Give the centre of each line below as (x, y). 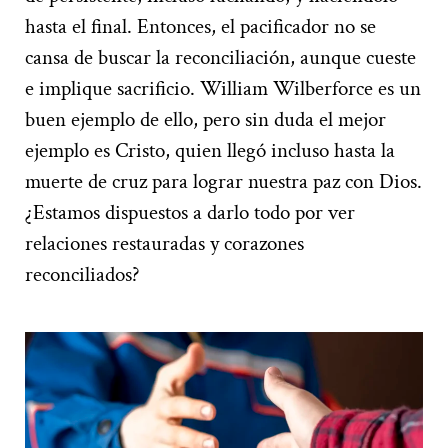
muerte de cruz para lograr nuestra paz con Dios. (223, 181)
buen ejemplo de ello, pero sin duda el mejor (205, 119)
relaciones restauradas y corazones (164, 243)
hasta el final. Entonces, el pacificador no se (200, 26)
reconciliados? (82, 274)
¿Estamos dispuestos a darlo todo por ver (190, 212)
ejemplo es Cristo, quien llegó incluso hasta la (210, 150)
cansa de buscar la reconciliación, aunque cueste (220, 57)
